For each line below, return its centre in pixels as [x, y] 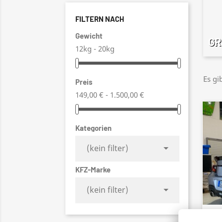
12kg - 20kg [95, 49]
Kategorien [93, 128]
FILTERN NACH [100, 19]
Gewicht [89, 36]
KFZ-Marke [93, 170]
